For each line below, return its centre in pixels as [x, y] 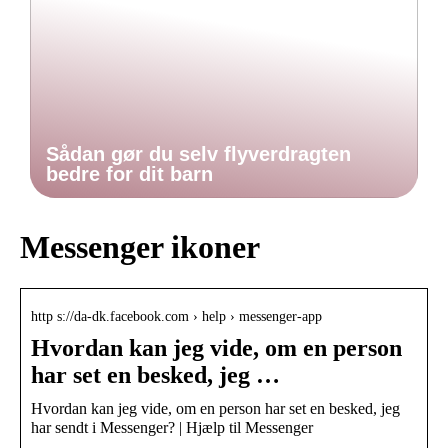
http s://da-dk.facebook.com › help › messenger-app [176, 316]
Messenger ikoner [140, 247]
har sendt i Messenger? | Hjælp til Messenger [172, 427]
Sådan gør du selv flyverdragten [198, 154]
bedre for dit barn [129, 174]
